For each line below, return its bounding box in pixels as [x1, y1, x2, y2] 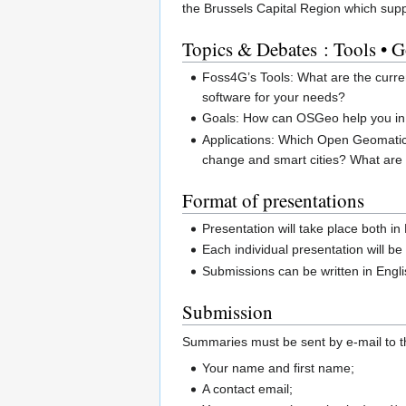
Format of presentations [182, 187, 364, 213]
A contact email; [202, 382, 294, 397]
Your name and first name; [202, 360, 355, 375]
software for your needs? [202, 89, 346, 104]
